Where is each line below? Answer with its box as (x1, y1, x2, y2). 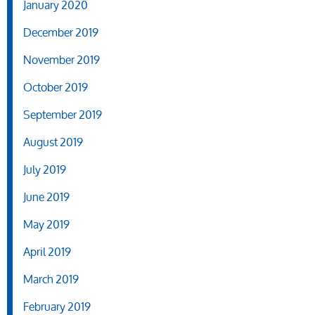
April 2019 (23, 240, 71, 264)
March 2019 (23, 267, 79, 291)
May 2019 (23, 212, 70, 236)
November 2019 (23, 48, 100, 72)
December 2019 (23, 20, 98, 44)
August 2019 (23, 130, 83, 154)
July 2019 (23, 157, 66, 181)
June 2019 (23, 185, 70, 209)
